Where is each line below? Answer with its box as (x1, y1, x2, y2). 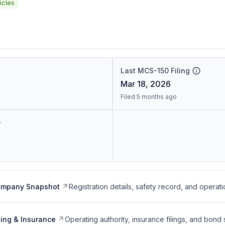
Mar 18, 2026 (120, 79, 171, 89)
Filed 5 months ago (120, 93, 177, 100)
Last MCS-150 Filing (120, 66, 190, 75)
